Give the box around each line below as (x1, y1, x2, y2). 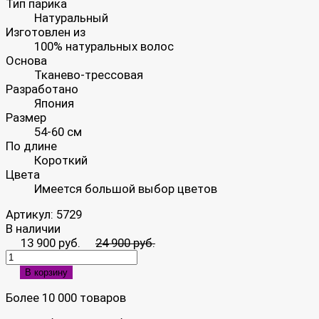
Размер (6, 110, 46, 125)
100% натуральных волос (34, 38, 174, 53)
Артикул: (6, 206, 56, 221)
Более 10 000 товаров (6, 290, 126, 305)
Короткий (34, 152, 88, 167)
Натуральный (34, 10, 108, 25)
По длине (6, 138, 57, 153)
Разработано (6, 81, 78, 96)
